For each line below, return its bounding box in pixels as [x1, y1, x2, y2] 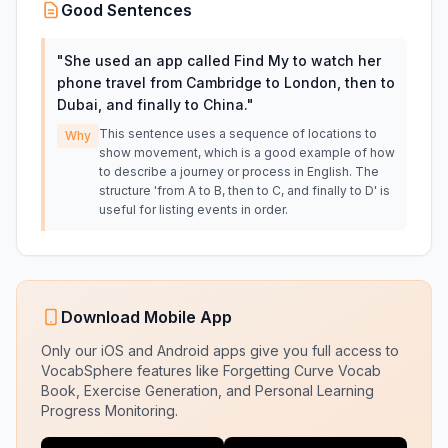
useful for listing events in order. [99, 202, 288, 217]
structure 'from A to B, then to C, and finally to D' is [99, 183, 390, 198]
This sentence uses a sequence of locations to [99, 126, 377, 141]
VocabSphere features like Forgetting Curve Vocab [41, 362, 381, 379]
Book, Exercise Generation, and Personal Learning [41, 382, 374, 399]
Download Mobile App [61, 307, 232, 327]
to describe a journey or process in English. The [99, 164, 379, 179]
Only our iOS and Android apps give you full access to [41, 342, 399, 359]
